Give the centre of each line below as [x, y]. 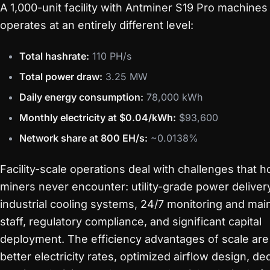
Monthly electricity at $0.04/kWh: [98, 118]
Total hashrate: [54, 56]
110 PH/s [110, 56]
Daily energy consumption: [81, 97]
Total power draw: [61, 77]
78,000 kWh [173, 97]
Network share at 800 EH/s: [83, 138]
